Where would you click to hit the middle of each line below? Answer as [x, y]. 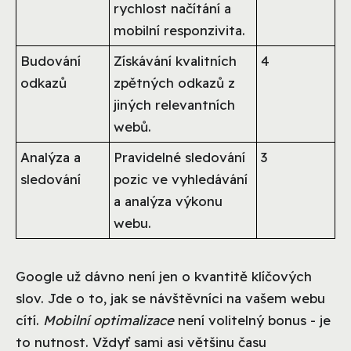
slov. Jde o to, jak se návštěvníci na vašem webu [170, 298]
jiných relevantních [175, 104]
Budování [51, 60]
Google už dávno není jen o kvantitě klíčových [164, 276]
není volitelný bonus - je [252, 320]
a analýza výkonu [168, 201]
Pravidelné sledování [180, 157]
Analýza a [51, 157]
